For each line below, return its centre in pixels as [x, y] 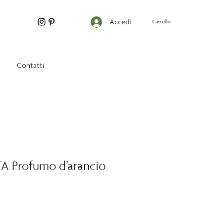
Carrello [162, 22]
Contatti [31, 65]
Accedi [120, 22]
